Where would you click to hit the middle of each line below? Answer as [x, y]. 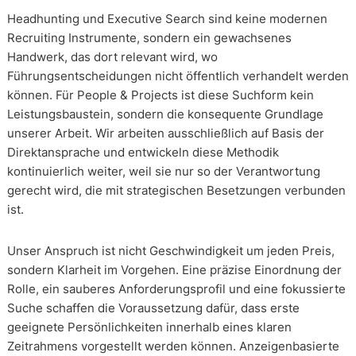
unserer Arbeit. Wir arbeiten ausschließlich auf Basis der [165, 133]
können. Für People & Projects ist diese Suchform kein [160, 95]
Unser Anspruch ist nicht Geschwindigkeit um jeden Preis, [170, 250]
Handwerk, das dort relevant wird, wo [112, 56]
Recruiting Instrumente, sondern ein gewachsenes [149, 37]
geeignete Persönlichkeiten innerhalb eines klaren [149, 327]
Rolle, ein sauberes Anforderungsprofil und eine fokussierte [176, 288]
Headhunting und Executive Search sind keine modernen [167, 18]
